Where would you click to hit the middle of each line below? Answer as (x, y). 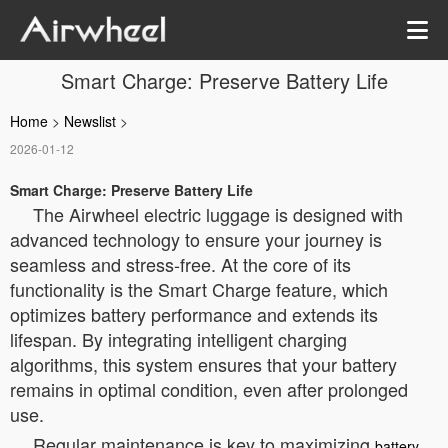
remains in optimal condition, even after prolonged (209, 389)
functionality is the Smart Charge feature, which (199, 289)
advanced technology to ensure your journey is (196, 239)
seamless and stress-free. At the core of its (180, 264)
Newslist (90, 121)
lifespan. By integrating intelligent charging (178, 339)
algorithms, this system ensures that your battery (203, 364)
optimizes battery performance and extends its (194, 314)
